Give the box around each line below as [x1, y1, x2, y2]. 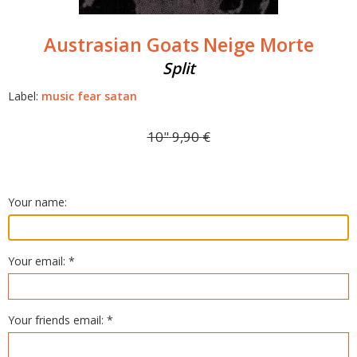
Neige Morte [202, 32, 314, 57]
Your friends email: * [8, 312, 113, 328]
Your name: [8, 194, 67, 210]
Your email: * [8, 253, 75, 269]
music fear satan [41, 88, 137, 104]
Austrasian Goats [43, 32, 199, 57]
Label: [8, 88, 41, 104]
